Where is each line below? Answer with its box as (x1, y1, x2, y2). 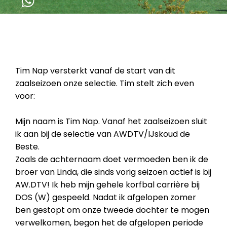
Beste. (15, 141, 42, 153)
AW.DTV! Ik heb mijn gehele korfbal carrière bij (15, 179, 200, 191)
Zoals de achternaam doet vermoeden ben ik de (15, 154, 208, 165)
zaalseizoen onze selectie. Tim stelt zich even (15, 78, 194, 89)
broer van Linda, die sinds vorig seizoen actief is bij (15, 166, 211, 178)
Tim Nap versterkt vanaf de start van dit (15, 65, 175, 77)
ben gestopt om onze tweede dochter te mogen (15, 204, 209, 216)
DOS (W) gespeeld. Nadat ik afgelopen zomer (15, 192, 196, 203)
